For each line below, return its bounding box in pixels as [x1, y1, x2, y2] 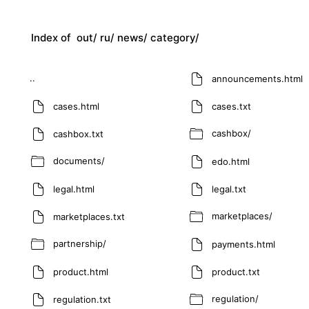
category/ [150, 31, 199, 44]
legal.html [53, 183, 94, 195]
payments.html [212, 238, 275, 250]
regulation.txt [53, 293, 111, 305]
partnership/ [53, 238, 106, 250]
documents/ [53, 155, 105, 167]
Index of [31, 31, 74, 44]
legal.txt [212, 183, 246, 195]
